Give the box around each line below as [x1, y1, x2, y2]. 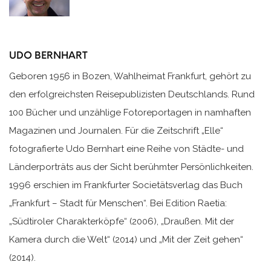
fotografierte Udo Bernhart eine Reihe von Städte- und [9, 143, 244, 154]
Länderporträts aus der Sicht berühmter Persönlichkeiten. [9, 161, 253, 172]
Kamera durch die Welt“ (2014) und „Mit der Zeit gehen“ [9, 233, 243, 245]
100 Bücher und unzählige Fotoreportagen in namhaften [9, 106, 251, 118]
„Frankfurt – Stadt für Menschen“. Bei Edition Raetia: [9, 197, 227, 209]
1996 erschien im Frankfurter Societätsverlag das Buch [9, 179, 243, 191]
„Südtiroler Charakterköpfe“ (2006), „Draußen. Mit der [9, 215, 234, 227]
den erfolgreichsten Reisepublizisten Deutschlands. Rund [9, 88, 255, 100]
